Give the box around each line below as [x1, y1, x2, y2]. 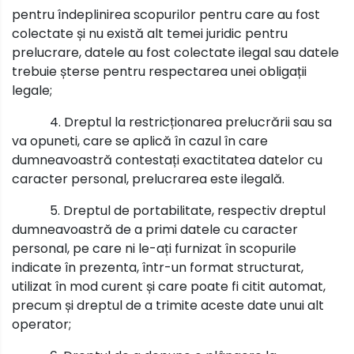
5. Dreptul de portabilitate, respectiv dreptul [50, 201, 326, 220]
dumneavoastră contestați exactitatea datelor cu [12, 150, 322, 169]
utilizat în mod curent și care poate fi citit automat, [12, 277, 326, 296]
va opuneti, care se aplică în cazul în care [12, 131, 268, 150]
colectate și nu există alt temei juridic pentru [12, 24, 288, 43]
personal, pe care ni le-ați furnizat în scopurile [12, 239, 296, 258]
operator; [12, 314, 71, 333]
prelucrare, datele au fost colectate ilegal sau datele [12, 43, 339, 62]
